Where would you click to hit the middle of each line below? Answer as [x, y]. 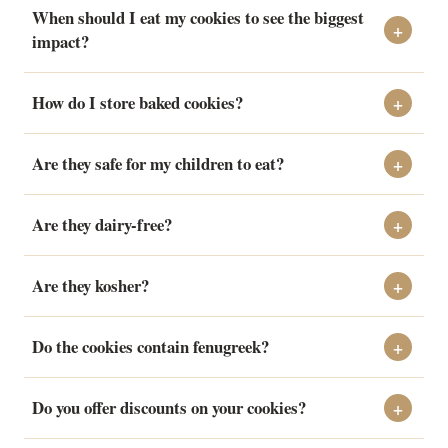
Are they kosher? [90, 286]
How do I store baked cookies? [137, 103]
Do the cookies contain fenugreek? [150, 347]
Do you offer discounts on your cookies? [169, 408]
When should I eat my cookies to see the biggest [198, 18]
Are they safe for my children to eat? [158, 164]
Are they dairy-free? [102, 225]
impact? [60, 42]
